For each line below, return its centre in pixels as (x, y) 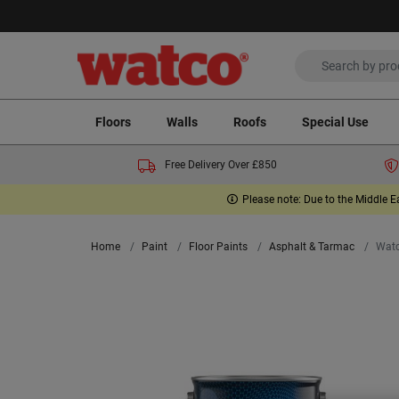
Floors (113, 122)
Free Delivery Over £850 (221, 165)
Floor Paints (218, 247)
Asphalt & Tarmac (312, 247)
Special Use (335, 122)
